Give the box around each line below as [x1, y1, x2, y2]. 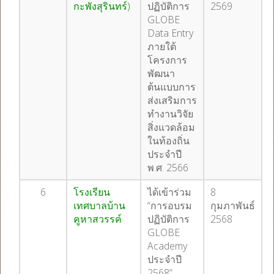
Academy [147, 239, 187, 253]
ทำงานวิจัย [147, 107, 193, 120]
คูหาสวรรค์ [73, 212, 122, 226]
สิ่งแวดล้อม [147, 120, 195, 134]
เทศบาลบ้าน [73, 199, 125, 212]
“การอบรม [147, 199, 192, 212]
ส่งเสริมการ [147, 94, 197, 107]
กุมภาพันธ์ [210, 199, 255, 212]
